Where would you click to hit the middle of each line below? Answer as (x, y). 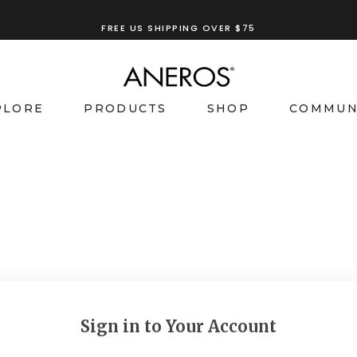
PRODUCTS (126, 108)
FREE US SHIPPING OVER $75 (178, 28)
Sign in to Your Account (178, 326)
